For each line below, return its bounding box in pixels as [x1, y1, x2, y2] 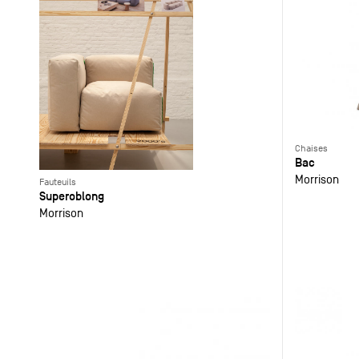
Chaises [294, 143, 328, 155]
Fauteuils [38, 176, 76, 188]
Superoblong [38, 188, 104, 204]
